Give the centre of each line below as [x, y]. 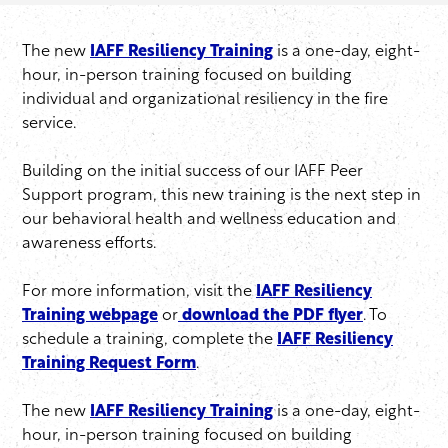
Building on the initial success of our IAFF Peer [192, 172]
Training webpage [90, 316]
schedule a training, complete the [149, 340]
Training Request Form [109, 364]
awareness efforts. [93, 244]
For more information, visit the [139, 292]
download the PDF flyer [270, 316]
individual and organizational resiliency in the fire [205, 100]
